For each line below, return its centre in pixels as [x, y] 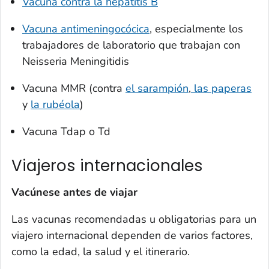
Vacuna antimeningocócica [86, 29]
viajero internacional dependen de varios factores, [132, 235]
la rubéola [55, 105]
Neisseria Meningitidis [76, 62]
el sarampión [157, 89]
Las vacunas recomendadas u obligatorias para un [134, 219]
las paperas [221, 89]
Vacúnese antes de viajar [74, 192]
